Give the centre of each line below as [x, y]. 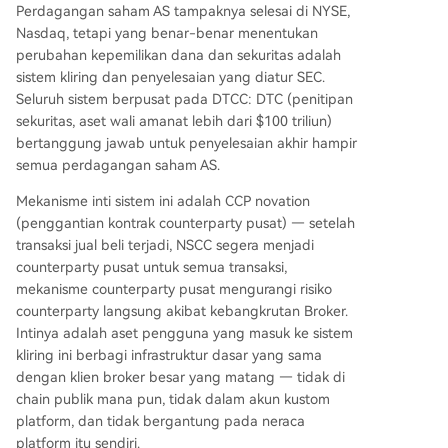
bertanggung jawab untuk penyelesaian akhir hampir [186, 143]
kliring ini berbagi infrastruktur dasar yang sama [169, 355]
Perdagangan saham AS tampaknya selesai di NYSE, [183, 11]
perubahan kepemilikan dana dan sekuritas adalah [178, 55]
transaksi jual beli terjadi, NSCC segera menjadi [165, 245]
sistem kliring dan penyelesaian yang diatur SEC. [170, 77]
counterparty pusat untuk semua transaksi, [151, 267]
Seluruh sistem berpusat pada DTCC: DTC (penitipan [184, 99]
